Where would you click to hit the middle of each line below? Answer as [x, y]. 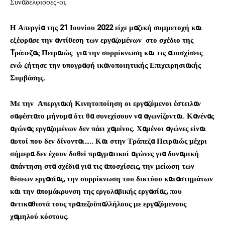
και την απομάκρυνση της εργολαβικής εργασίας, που [96, 191]
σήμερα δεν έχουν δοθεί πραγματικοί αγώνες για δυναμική [104, 153]
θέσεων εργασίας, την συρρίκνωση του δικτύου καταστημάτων [111, 179]
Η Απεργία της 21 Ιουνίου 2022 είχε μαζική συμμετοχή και [106, 27]
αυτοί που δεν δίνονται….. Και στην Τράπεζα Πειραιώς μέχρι [108, 141]
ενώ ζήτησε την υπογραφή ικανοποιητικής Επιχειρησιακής [105, 65]
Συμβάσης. [28, 78]
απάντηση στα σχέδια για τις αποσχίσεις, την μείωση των [102, 166]
